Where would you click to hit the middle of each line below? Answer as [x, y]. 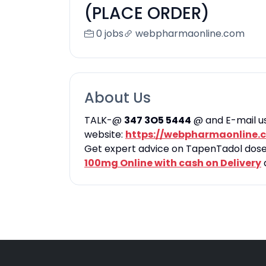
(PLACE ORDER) [147, 13]
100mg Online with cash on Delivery [173, 163]
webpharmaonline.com [190, 34]
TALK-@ [104, 120]
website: [105, 134]
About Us [118, 98]
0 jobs [110, 34]
